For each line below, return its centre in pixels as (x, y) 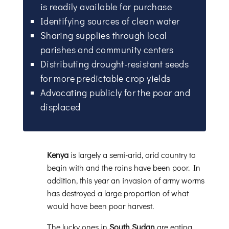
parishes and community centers (107, 49)
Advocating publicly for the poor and (115, 92)
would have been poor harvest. (100, 205)
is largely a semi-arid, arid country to (133, 154)
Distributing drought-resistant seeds (114, 64)
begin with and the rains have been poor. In (123, 167)
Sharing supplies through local (104, 35)
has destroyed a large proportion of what (118, 193)
